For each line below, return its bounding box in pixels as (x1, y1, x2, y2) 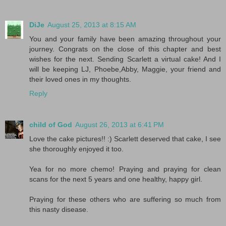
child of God (29, 120, 72, 129)
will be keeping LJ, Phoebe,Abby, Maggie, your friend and (29, 65, 221, 73)
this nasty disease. (29, 205, 88, 213)
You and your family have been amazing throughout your (29, 34, 221, 43)
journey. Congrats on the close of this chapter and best (29, 44, 221, 53)
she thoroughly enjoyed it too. (29, 144, 124, 153)
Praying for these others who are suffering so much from (29, 195, 221, 203)
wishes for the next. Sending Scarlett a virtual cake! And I (29, 54, 221, 63)
